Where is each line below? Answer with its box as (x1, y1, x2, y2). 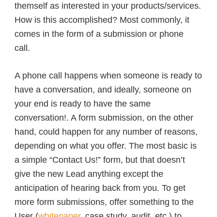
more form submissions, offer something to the (15, 197, 194, 207)
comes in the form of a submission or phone (15, 29, 184, 39)
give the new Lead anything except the (15, 169, 163, 179)
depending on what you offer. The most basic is (15, 140, 197, 151)
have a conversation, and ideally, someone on (15, 84, 191, 94)
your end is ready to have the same (15, 98, 151, 108)
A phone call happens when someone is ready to (15, 70, 202, 80)
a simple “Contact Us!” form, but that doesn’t (15, 155, 185, 165)
